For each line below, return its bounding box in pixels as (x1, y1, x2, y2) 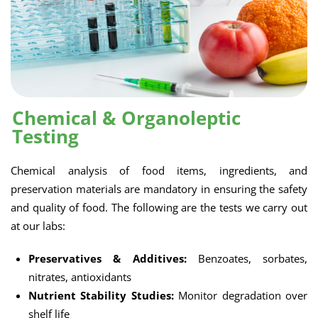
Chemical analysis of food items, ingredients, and (11, 163, 307, 177)
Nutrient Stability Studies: (28, 288, 174, 302)
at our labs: (11, 219, 65, 233)
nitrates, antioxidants (28, 270, 131, 284)
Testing (12, 124, 79, 149)
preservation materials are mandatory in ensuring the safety (11, 182, 307, 196)
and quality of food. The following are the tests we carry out (11, 200, 307, 214)
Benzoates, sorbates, (186, 251, 307, 265)
